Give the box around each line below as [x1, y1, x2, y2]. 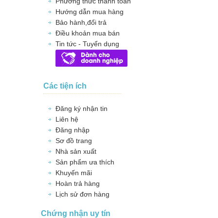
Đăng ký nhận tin [55, 104, 108, 112]
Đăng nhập [55, 126, 90, 134]
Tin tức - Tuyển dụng [55, 39, 119, 48]
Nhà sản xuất [55, 147, 96, 155]
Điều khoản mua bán [55, 29, 120, 37]
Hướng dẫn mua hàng [55, 7, 124, 16]
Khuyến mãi [55, 168, 92, 177]
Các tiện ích [43, 81, 87, 90]
